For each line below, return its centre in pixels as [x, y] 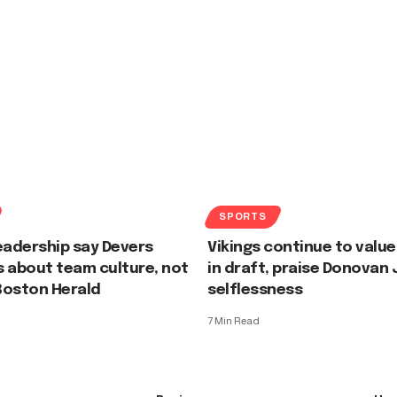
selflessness [255, 290]
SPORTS [243, 217]
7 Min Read [234, 320]
